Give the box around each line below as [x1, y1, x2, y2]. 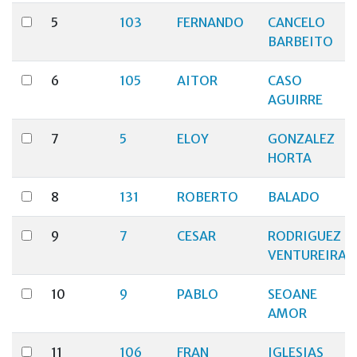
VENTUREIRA [268, 247, 347, 263]
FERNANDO [177, 14, 244, 30]
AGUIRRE [268, 92, 323, 108]
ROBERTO [177, 189, 238, 205]
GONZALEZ [268, 131, 335, 147]
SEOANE [268, 286, 317, 302]
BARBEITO [268, 33, 333, 49]
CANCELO [268, 14, 325, 30]
